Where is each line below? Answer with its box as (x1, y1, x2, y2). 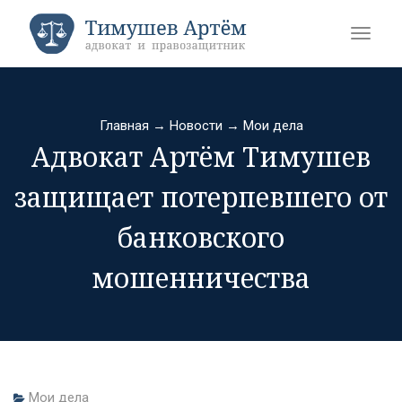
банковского (118, 219, 284, 256)
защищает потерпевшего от (14, 179, 388, 215)
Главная (99, 118, 149, 134)
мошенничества (92, 259, 310, 296)
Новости (169, 118, 223, 134)
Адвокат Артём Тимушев (31, 138, 371, 175)
